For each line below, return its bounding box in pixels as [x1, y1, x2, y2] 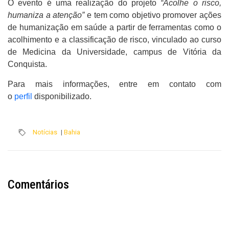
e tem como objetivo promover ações [84, 10, 221, 19]
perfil [14, 91, 32, 101]
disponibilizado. [32, 91, 91, 101]
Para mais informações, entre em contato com [8, 79, 221, 88]
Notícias [33, 128, 57, 136]
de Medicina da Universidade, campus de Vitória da [8, 47, 221, 56]
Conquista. [8, 59, 47, 68]
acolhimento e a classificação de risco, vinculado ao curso [8, 35, 221, 44]
